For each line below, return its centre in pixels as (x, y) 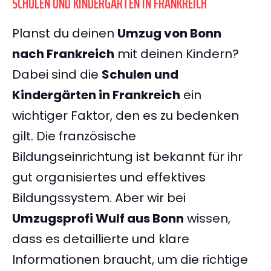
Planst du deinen (65, 34)
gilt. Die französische (74, 136)
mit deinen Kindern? (177, 54)
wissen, (207, 219)
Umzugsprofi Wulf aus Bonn (98, 219)
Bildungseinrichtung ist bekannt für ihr (127, 157)
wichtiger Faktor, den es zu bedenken (126, 116)
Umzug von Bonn (169, 34)
